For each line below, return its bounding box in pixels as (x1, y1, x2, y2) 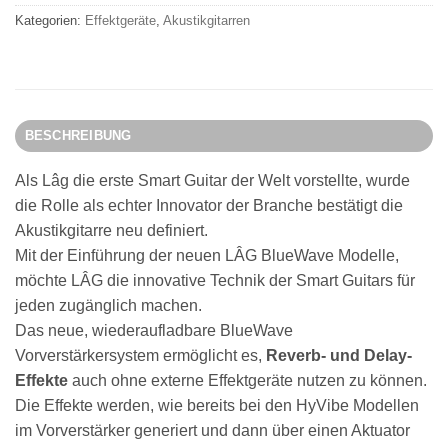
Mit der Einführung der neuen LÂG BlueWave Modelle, (15, 247, 399, 265)
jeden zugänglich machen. (15, 297, 202, 315)
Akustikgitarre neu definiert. (15, 222, 208, 240)
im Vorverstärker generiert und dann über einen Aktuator (15, 422, 410, 440)
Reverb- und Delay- (266, 347, 412, 365)
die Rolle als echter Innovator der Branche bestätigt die (15, 197, 403, 215)
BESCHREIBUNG (24, 128, 132, 144)
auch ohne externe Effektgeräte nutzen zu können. (68, 372, 427, 390)
